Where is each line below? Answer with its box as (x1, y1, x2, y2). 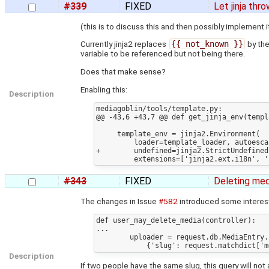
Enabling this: (80, 84, 128, 94)
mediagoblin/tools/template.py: (95, 104, 222, 113)
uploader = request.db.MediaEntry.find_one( (95, 233, 130, 242)
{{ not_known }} (171, 39, 243, 49)
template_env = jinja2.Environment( (95, 130, 117, 139)
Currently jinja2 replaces (80, 39, 169, 49)
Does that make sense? (80, 67, 166, 77)
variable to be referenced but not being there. (80, 49, 246, 59)
